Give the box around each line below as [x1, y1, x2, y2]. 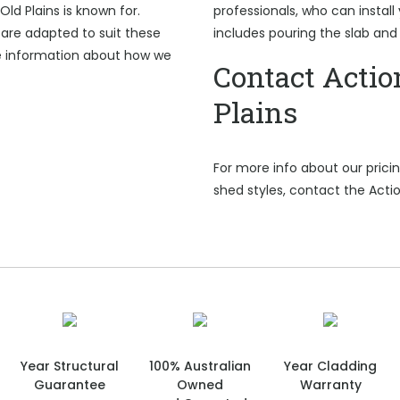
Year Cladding [284, 357, 377, 375]
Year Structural [21, 357, 119, 375]
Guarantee [34, 376, 105, 394]
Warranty [299, 376, 362, 394]
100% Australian [149, 357, 251, 375]
